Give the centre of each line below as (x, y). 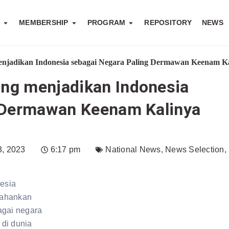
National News (133, 150)
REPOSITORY (168, 22)
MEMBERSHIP (44, 22)
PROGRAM (106, 22)
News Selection (195, 150)
